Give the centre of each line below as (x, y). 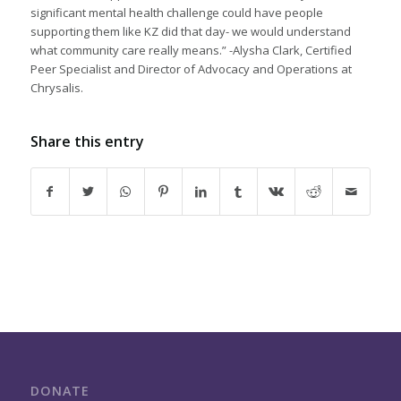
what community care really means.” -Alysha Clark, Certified (191, 50)
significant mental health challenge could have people (176, 12)
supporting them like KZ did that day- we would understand (190, 31)
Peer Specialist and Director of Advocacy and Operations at (191, 68)
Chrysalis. (56, 87)
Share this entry (87, 141)
